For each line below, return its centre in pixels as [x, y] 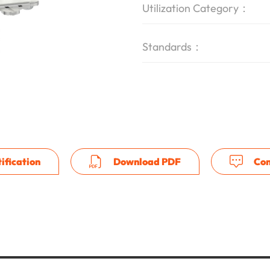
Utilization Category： [196, 8]
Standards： [172, 47]
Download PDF [146, 162]
